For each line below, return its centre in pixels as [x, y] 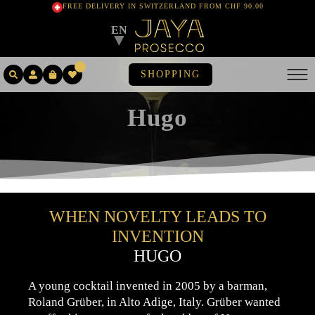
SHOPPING [171, 74]
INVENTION [157, 236]
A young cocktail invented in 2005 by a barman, [147, 286]
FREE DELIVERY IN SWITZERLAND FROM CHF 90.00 [163, 6]
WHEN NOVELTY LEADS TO [157, 217]
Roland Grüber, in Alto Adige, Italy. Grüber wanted [154, 302]
